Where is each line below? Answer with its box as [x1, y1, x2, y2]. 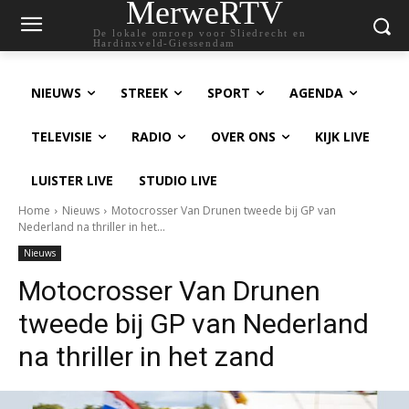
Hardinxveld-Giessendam [92, 37, 236, 48]
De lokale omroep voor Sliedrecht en [92, 27, 307, 38]
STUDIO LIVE [139, 172, 217, 189]
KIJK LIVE [315, 128, 370, 145]
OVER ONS [211, 128, 276, 145]
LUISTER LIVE [31, 172, 113, 189]
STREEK [121, 84, 168, 101]
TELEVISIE [31, 128, 92, 145]
